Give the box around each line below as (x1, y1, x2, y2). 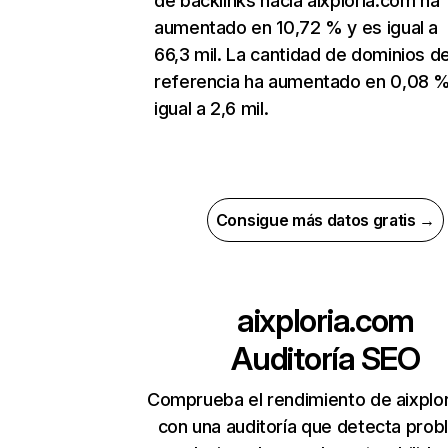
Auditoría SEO (231, 339, 420, 379)
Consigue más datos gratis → (215, 210, 436, 231)
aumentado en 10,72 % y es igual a (154, 17, 439, 39)
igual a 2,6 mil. (154, 98, 269, 120)
